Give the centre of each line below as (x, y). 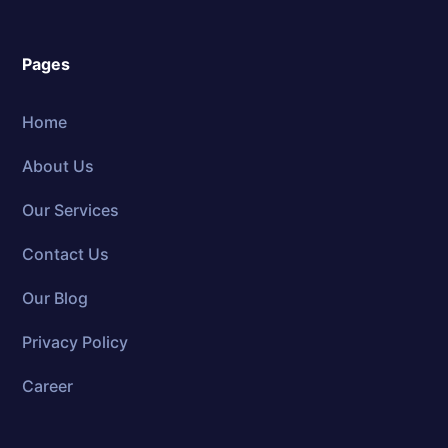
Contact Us (66, 253)
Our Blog (55, 297)
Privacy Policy (75, 341)
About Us (58, 165)
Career (48, 385)
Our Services (71, 209)
